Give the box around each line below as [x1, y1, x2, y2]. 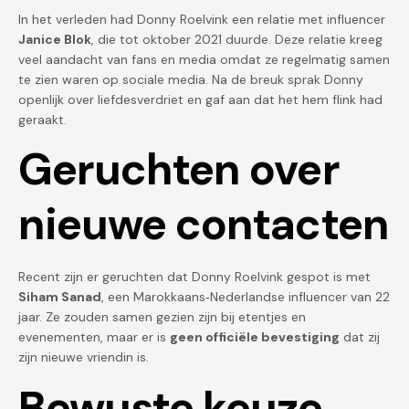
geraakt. [18, 110, 67, 128]
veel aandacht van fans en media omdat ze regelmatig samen [18, 50, 390, 68]
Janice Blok [18, 30, 91, 47]
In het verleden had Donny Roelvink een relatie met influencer [18, 10, 385, 27]
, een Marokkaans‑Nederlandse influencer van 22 [101, 288, 390, 306]
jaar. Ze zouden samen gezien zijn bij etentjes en [18, 309, 306, 326]
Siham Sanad [18, 288, 101, 306]
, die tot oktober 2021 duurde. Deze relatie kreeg [91, 30, 383, 47]
